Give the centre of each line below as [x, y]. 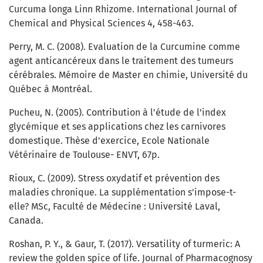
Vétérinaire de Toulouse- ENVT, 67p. [84, 155]
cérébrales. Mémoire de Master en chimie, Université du [128, 75]
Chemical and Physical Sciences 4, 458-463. [101, 23]
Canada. [26, 221]
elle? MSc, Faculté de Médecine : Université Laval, [114, 207]
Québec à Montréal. [50, 89]
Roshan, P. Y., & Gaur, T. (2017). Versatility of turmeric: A [124, 244]
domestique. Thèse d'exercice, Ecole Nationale [109, 141]
